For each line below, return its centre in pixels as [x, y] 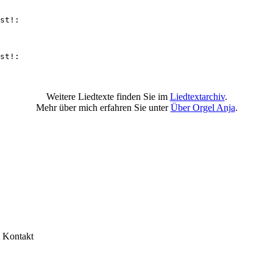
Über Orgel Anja [203, 108]
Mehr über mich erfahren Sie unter [103, 108]
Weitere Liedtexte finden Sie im [108, 97]
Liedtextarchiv [197, 97]
